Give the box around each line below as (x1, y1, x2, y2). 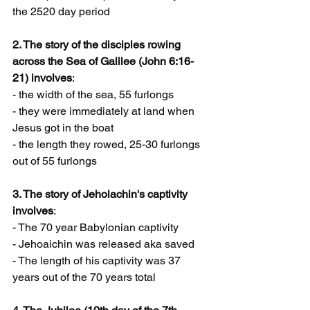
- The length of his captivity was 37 (12, 254, 183, 268)
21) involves (12, 71, 72, 85)
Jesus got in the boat (12, 121, 113, 135)
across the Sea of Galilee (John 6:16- (12, 55, 194, 69)
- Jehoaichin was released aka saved (12, 237, 194, 251)
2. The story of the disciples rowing (12, 38, 183, 52)
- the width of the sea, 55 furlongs (12, 88, 174, 102)
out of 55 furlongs (12, 154, 97, 168)
